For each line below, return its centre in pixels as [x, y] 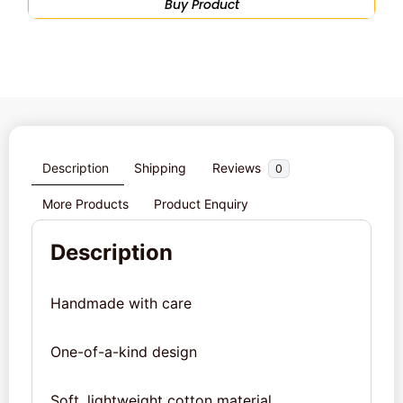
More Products [85, 203]
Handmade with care [121, 304]
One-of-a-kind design [124, 352]
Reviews [238, 167]
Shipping [161, 167]
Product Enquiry [201, 203]
